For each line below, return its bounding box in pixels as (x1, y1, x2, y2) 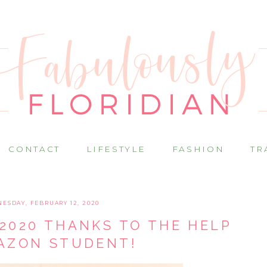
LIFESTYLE (86, 144, 146, 154)
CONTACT (8, 144, 61, 154)
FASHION (172, 144, 225, 154)
